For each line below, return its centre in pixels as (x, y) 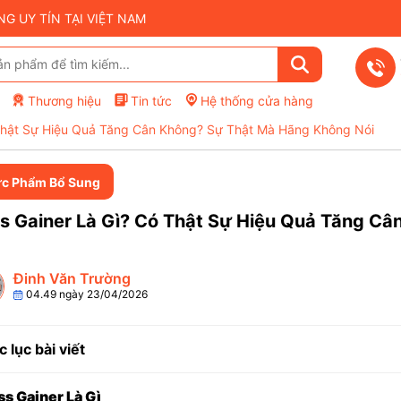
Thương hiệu (64, 100)
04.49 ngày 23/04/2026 (85, 294)
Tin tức (151, 100)
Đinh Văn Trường (72, 278)
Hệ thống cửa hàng (257, 100)
